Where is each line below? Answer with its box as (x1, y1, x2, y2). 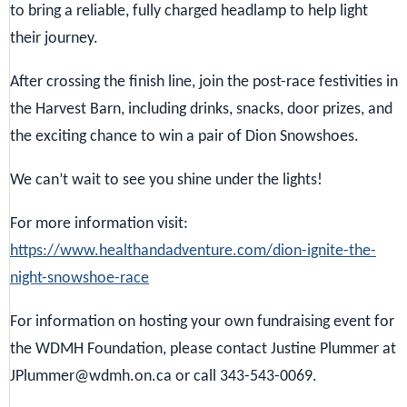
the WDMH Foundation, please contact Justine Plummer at (10, 340, 396, 358)
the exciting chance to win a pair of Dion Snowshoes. (10, 127, 359, 145)
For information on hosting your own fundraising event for (10, 313, 394, 331)
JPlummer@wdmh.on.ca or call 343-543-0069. (10, 367, 317, 385)
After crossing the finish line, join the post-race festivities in (10, 73, 398, 91)
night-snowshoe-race (10, 269, 149, 287)
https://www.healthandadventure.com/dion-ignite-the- (10, 242, 376, 260)
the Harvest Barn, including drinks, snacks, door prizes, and (10, 100, 392, 118)
